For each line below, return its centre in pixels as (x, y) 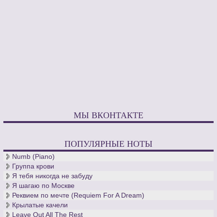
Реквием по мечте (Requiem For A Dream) (78, 195)
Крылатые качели (40, 205)
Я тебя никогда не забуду (53, 176)
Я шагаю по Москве (44, 186)
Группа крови (33, 166)
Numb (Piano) (34, 157)
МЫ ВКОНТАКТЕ (108, 115)
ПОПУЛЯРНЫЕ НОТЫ (108, 144)
